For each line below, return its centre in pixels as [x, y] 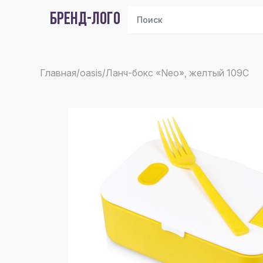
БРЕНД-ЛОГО [85, 20]
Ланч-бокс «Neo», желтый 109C [177, 73]
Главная [58, 73]
